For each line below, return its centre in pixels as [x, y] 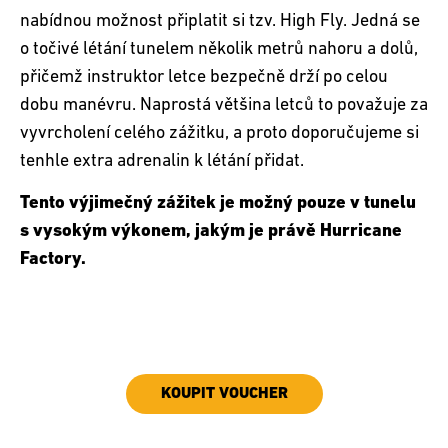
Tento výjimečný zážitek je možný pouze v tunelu [218, 204]
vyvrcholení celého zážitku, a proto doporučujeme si [219, 133]
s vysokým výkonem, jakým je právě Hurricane [211, 232]
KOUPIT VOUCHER [224, 393]
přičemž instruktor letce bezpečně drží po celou [204, 77]
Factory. [53, 260]
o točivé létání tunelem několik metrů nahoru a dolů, [219, 49]
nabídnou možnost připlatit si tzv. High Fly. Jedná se [220, 21]
